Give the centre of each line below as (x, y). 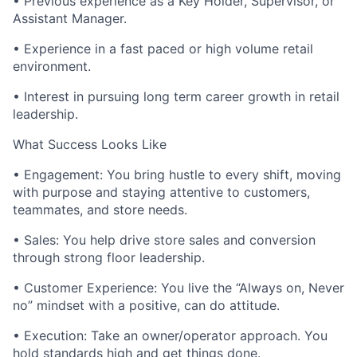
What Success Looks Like (90, 144)
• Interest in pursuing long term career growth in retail (176, 96)
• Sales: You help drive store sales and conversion (164, 240)
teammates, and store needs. (100, 210)
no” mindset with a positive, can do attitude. (146, 305)
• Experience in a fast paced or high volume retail (163, 49)
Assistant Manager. (70, 18)
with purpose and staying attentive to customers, (161, 192)
